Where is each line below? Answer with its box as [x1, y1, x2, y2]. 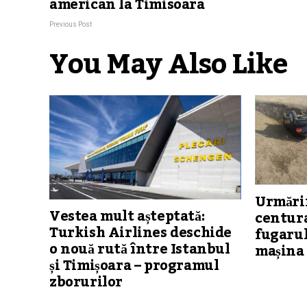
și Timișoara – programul [49, 252, 219, 280]
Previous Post [49, 21, 92, 29]
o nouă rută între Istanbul [49, 236, 230, 264]
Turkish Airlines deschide [49, 219, 232, 247]
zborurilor [49, 269, 123, 297]
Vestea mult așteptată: [49, 203, 205, 231]
